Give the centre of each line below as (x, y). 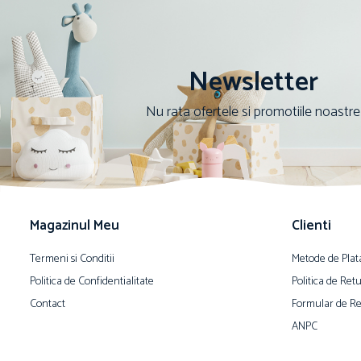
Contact (48, 304)
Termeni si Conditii (72, 259)
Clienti (311, 226)
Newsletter (253, 83)
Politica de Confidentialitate (92, 282)
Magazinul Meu (75, 226)
